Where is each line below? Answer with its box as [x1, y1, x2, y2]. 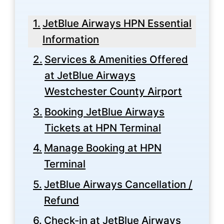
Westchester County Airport [44, 85, 182, 98]
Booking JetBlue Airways [44, 105, 165, 118]
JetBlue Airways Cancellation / [44, 177, 193, 190]
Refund [44, 193, 79, 206]
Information [42, 32, 99, 45]
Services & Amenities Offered [44, 53, 188, 66]
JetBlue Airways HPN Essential [42, 16, 192, 29]
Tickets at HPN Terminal [44, 121, 161, 134]
